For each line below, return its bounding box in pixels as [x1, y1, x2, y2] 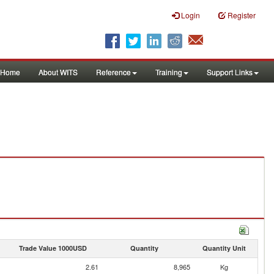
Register [228, 10, 256, 20]
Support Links [207, 67, 253, 77]
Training [155, 67, 182, 77]
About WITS [39, 67, 78, 77]
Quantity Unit [202, 243, 246, 253]
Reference [96, 67, 131, 77]
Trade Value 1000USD [18, 243, 87, 253]
